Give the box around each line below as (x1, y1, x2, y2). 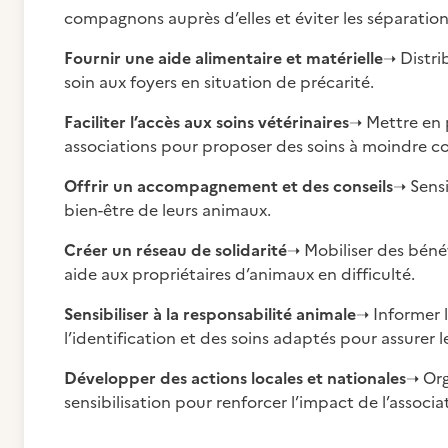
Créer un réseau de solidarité (64, 238, 287, 262)
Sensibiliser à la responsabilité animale (64, 302, 356, 326)
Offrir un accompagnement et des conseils (64, 174, 393, 198)
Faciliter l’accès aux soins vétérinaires (64, 110, 349, 134)
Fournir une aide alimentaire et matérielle (64, 46, 383, 70)
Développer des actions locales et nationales (64, 366, 406, 390)
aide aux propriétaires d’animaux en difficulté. (64, 262, 415, 286)
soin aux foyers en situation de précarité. (64, 70, 374, 94)
